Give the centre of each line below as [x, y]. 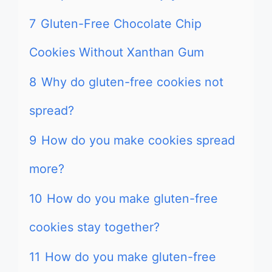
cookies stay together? [94, 227]
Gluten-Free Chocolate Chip [121, 24]
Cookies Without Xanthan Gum [117, 52]
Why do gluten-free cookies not [132, 82]
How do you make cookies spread [138, 140]
